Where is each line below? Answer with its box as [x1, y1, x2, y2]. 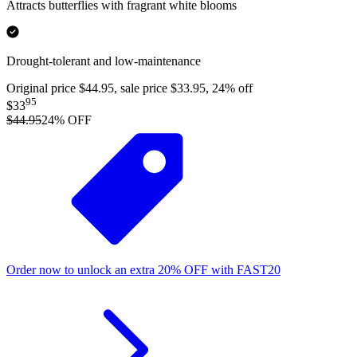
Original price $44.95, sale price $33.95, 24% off [6, 80, 253, 95]
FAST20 [237, 263, 280, 277]
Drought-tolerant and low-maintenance [6, 53, 201, 68]
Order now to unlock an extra [6, 263, 155, 277]
